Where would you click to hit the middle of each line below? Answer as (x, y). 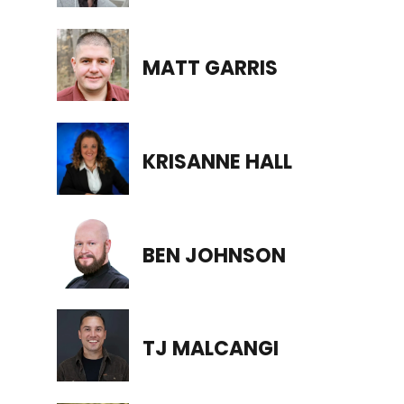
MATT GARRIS (210, 68)
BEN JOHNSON (214, 255)
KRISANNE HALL (217, 161)
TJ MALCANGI (210, 349)
